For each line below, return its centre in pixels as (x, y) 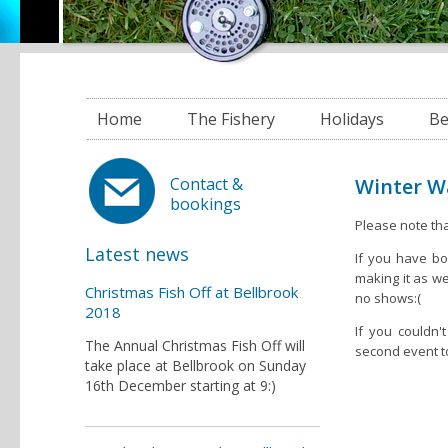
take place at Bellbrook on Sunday (195, 365)
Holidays (352, 119)
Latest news (137, 254)
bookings (205, 204)
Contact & (206, 184)
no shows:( (388, 298)
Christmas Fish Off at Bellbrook (191, 292)
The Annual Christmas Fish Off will (195, 345)
